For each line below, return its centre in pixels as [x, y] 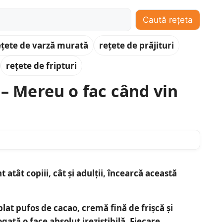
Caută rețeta [168, 20]
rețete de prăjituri [137, 46]
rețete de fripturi [41, 66]
